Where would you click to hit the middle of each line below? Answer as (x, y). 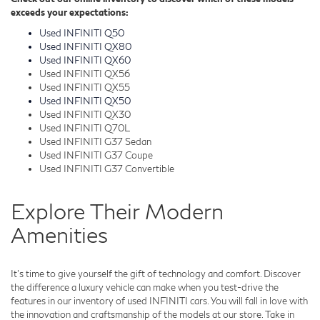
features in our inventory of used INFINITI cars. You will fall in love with (159, 301)
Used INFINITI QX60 (85, 60)
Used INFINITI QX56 (85, 74)
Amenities (59, 235)
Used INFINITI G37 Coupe (96, 155)
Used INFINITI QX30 (85, 115)
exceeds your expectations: (70, 12)
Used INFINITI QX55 (85, 87)
